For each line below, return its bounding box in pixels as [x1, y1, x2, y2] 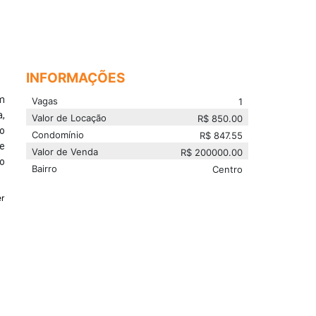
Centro [212, 164, 243, 176]
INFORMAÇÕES [26, 69, 126, 86]
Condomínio [32, 128, 85, 140]
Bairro [32, 162, 58, 174]
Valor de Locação [32, 111, 107, 123]
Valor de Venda [32, 145, 99, 157]
